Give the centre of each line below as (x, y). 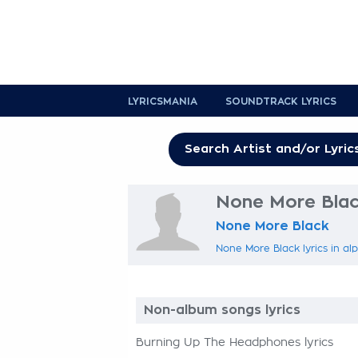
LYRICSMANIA (163, 101)
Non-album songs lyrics (222, 310)
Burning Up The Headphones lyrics (235, 343)
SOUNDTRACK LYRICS (281, 101)
